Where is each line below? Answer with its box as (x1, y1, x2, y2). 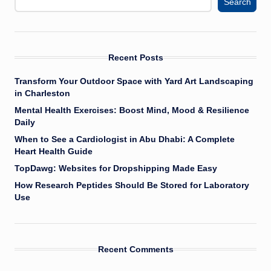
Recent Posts (108, 53, 163, 63)
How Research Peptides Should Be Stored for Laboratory (15, 181, 249, 191)
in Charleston (15, 89, 70, 99)
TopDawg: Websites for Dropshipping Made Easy (15, 164, 217, 174)
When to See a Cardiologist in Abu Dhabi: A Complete (15, 135, 235, 145)
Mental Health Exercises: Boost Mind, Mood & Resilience (15, 106, 249, 116)
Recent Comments (97, 244, 174, 255)
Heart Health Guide (15, 147, 93, 157)
